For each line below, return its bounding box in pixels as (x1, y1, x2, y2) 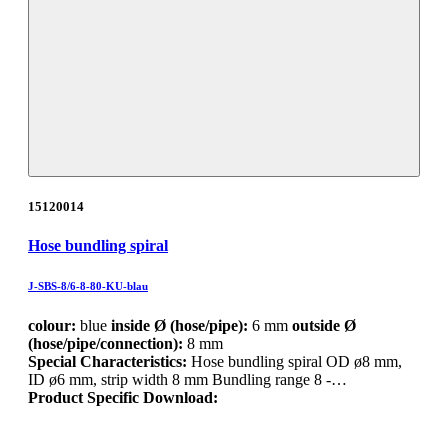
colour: (28, 316, 76, 334)
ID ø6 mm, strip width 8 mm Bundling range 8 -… (28, 370, 347, 388)
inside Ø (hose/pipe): (111, 316, 248, 334)
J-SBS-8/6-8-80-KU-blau (28, 279, 148, 292)
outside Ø (292, 316, 356, 334)
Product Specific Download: (28, 388, 218, 406)
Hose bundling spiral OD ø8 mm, (191, 352, 402, 370)
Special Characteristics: (28, 352, 191, 370)
